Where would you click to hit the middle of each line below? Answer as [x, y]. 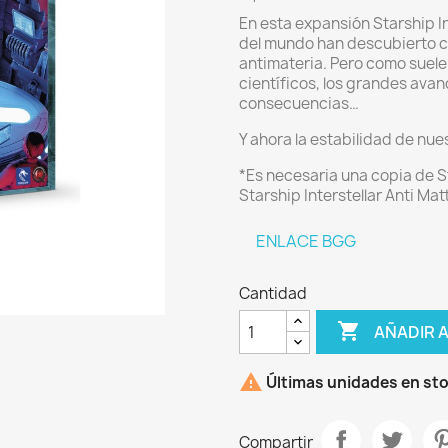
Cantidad [273, 293]
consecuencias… [299, 103]
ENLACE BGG [306, 241]
